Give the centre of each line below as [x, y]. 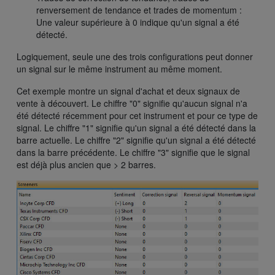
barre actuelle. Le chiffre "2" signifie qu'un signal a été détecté [136, 140]
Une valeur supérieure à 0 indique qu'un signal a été [138, 22]
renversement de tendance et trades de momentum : [139, 10]
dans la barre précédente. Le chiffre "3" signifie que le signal [133, 153]
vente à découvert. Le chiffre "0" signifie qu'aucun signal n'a [132, 103]
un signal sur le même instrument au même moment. [119, 69]
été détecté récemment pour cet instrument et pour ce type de [137, 116]
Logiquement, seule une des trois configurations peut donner [135, 57]
